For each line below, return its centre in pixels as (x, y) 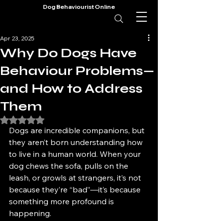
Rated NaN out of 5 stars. (62, 119)
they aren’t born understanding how (77, 142)
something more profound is (62, 201)
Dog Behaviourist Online (79, 7)
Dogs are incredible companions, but (78, 130)
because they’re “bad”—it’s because (76, 189)
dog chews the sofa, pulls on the (70, 166)
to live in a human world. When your (76, 154)
